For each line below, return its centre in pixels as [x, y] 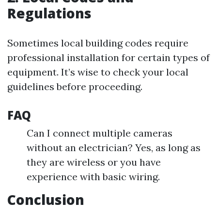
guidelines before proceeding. [75, 86]
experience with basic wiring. [93, 177]
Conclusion [46, 200]
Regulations [49, 13]
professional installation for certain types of [108, 57]
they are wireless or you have [94, 162]
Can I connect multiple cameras [100, 133]
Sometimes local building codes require [98, 43]
